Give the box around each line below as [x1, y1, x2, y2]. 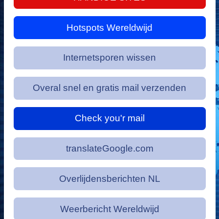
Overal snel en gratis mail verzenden [33, 83, 186, 93]
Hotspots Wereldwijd [66, 22, 153, 33]
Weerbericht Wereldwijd [60, 203, 159, 214]
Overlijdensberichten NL [59, 173, 160, 184]
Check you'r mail [74, 113, 145, 124]
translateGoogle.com [66, 143, 153, 154]
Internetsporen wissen [63, 52, 156, 63]
